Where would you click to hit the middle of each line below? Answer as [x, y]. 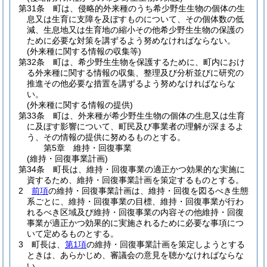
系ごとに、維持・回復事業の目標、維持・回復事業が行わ [135, 201]
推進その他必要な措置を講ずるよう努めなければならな [131, 83]
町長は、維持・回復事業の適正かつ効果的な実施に [149, 169]
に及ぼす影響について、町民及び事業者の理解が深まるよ [135, 126]
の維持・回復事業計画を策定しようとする [166, 244]
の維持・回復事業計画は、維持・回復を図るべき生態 [148, 191]
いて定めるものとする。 [73, 234]
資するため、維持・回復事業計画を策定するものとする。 [135, 180]
